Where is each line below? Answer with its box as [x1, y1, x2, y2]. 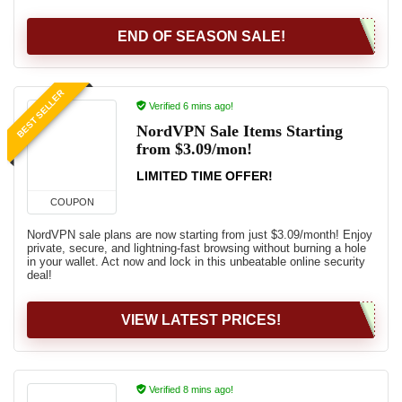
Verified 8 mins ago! [146, 384, 233, 395]
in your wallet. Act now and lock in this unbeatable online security [27, 255, 365, 268]
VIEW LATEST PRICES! [121, 312, 281, 328]
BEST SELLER [14, 88, 66, 140]
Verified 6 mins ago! [146, 100, 233, 111]
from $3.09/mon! [136, 140, 252, 158]
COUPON [49, 197, 94, 207]
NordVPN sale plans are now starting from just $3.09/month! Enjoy [27, 228, 372, 241]
